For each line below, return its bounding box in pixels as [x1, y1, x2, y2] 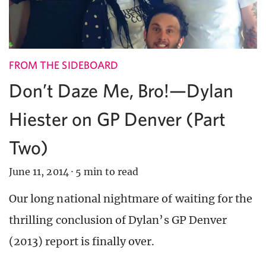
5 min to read [75, 165, 139, 178]
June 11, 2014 [9, 165, 69, 178]
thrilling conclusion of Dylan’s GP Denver [9, 213, 227, 227]
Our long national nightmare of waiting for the [9, 191, 253, 205]
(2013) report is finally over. [9, 234, 155, 248]
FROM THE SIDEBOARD [9, 58, 118, 71]
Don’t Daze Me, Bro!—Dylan [9, 79, 234, 101]
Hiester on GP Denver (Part [9, 107, 226, 129]
